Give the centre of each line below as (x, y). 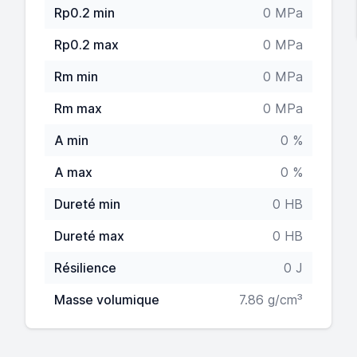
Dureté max (89, 236)
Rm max (78, 108)
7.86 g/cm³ (271, 300)
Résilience (85, 268)
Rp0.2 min (84, 13)
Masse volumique (107, 300)
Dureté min (87, 204)
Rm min (76, 76)
